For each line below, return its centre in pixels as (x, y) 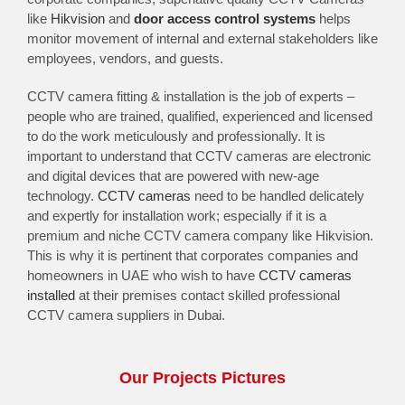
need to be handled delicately (277, 196)
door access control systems (224, 19)
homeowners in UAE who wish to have (142, 276)
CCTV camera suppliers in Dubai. (126, 316)
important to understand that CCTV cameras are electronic (199, 156)
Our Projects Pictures (202, 378)
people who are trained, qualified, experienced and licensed (199, 117)
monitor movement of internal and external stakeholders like (202, 39)
